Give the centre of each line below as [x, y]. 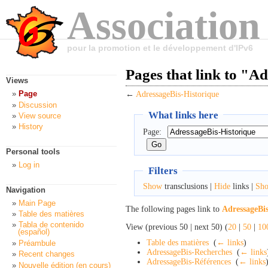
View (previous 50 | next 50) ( [177, 227]
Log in [29, 165]
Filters [163, 171]
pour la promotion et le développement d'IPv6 [160, 48]
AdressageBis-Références [189, 261]
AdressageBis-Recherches [189, 252]
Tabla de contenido [51, 225]
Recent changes [47, 254]
